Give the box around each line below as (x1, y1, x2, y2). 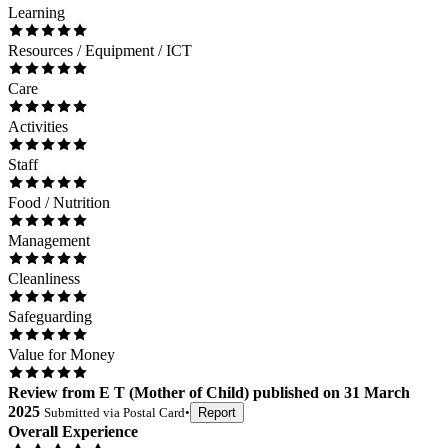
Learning (8, 4, 65, 22)
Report (198, 405, 236, 421)
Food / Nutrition (8, 194, 110, 212)
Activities (8, 118, 68, 136)
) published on (244, 384, 340, 402)
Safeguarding (8, 308, 92, 326)
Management (8, 232, 90, 250)
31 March (344, 384, 410, 402)
